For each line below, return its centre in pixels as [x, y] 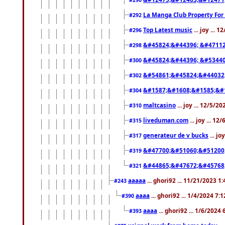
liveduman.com [166, 120]
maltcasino [159, 105]
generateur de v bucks [176, 135]
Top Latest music [168, 30]
